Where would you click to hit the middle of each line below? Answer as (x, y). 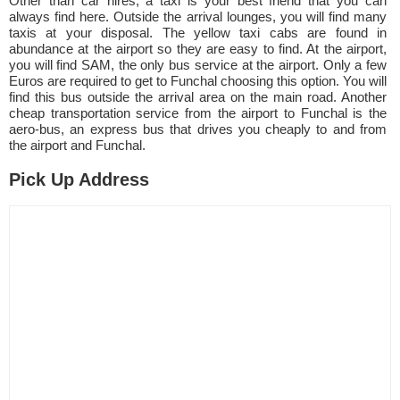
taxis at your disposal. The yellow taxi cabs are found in (198, 33)
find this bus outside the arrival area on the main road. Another (198, 97)
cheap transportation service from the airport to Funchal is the (198, 113)
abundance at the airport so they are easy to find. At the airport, (198, 49)
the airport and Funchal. (77, 145)
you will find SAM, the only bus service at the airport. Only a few (198, 65)
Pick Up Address (79, 179)
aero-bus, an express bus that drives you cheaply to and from (198, 129)
